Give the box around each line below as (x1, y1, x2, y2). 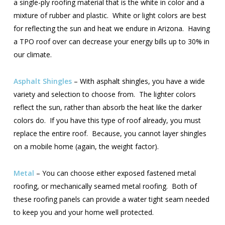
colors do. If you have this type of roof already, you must (13, 116, 201, 125)
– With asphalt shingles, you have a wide (71, 76, 205, 86)
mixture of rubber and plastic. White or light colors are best (13, 11, 206, 20)
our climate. (13, 50, 52, 59)
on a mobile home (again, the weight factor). (13, 142, 159, 151)
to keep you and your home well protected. (13, 207, 154, 217)
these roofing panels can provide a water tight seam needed (13, 194, 209, 204)
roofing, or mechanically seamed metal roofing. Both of (13, 181, 197, 191)
